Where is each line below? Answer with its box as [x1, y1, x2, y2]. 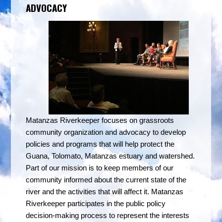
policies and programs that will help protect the [26, 140, 175, 148]
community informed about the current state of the [26, 175, 187, 184]
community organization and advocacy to [26, 128, 161, 136]
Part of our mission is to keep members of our [26, 164, 174, 172]
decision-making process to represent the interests [26, 211, 190, 220]
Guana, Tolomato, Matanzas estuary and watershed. [26, 152, 195, 160]
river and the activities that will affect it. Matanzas [26, 187, 184, 196]
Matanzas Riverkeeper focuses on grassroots [26, 116, 174, 124]
